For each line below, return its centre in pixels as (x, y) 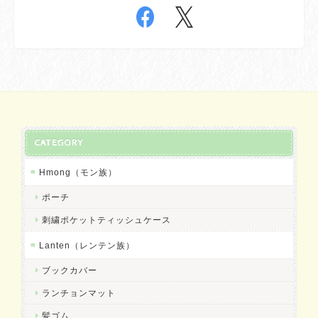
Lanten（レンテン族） (87, 246)
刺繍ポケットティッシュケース (106, 220)
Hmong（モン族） (78, 172)
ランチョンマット (79, 293)
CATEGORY (59, 143)
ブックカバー (70, 270)
